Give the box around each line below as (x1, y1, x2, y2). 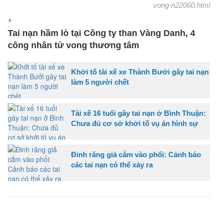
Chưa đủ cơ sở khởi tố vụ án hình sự (71, 119, 198, 127)
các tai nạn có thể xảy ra (71, 161, 153, 169)
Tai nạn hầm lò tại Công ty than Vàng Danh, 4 (8, 28, 195, 38)
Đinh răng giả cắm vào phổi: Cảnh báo (71, 150, 201, 159)
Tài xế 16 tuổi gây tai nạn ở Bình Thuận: (71, 109, 206, 117)
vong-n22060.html (153, 1, 210, 9)
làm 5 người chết (71, 78, 129, 86)
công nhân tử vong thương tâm (8, 40, 139, 50)
